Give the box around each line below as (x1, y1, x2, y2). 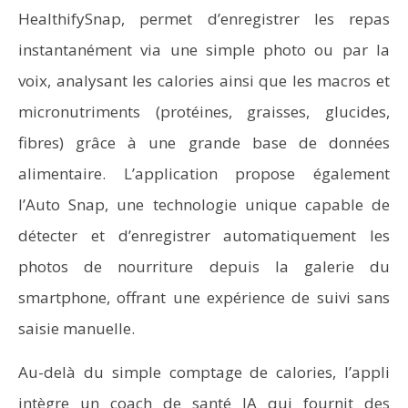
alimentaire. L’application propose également (18, 163, 390, 184)
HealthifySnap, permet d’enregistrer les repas (18, 8, 390, 29)
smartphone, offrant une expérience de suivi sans (18, 287, 390, 308)
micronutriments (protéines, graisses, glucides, (18, 101, 390, 122)
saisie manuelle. (18, 318, 135, 339)
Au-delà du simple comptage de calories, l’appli (18, 362, 390, 382)
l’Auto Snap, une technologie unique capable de (18, 194, 390, 215)
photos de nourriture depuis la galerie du (18, 256, 390, 277)
